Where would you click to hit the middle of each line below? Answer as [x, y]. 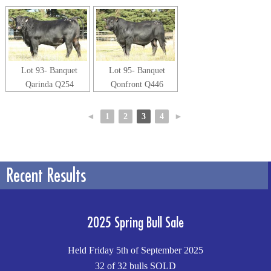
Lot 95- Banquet [137, 70]
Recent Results [46, 175]
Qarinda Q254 [49, 84]
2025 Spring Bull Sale [135, 222]
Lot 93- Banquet [50, 70]
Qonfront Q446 [137, 84]
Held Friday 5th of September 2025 [135, 250]
